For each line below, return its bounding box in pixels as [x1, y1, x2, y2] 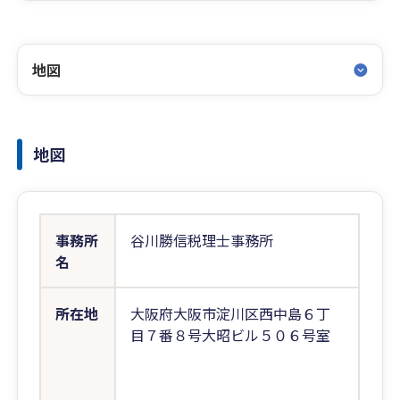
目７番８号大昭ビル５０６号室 [130, 324, 331, 346]
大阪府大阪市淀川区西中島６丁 [130, 303, 331, 324]
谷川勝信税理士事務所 [130, 229, 274, 251]
